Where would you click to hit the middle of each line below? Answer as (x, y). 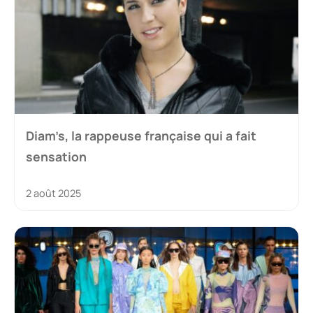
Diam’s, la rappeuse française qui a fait (141, 136)
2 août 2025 (53, 194)
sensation (56, 157)
